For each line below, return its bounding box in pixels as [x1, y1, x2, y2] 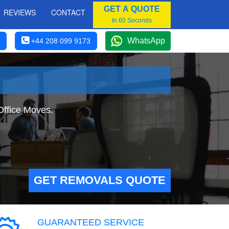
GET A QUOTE [104, 4, 160, 13]
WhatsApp [127, 36, 165, 45]
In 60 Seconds [112, 16, 152, 24]
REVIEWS [4, 7, 36, 17]
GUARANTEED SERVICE [37, 217, 144, 227]
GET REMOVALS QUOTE [34, 174, 166, 187]
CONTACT [51, 7, 85, 17]
